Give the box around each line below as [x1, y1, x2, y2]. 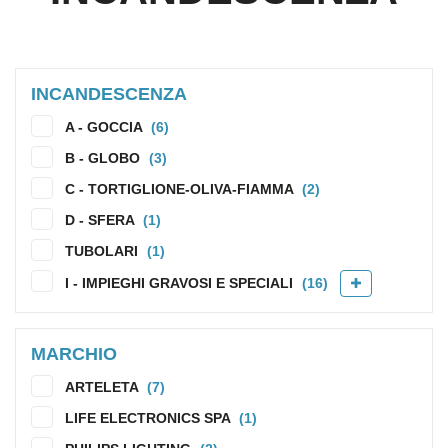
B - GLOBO [65, 151, 144, 167]
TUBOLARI [65, 244, 142, 260]
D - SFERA [65, 213, 138, 229]
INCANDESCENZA [31, 84, 187, 105]
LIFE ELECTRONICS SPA [65, 411, 234, 427]
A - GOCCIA [65, 120, 146, 136]
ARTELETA [65, 380, 142, 396]
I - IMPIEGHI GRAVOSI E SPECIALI [65, 275, 297, 291]
